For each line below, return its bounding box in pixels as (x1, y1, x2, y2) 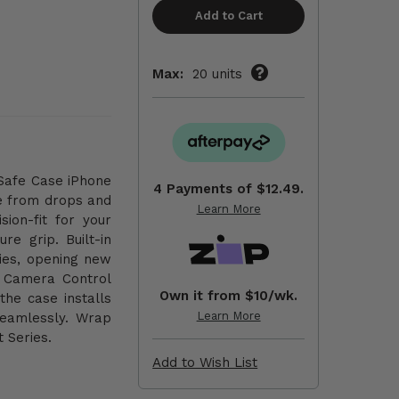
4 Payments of (153, 181, 257, 197)
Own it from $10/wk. (159, 288, 298, 304)
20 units (183, 66, 252, 82)
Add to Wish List (152, 354, 258, 370)
